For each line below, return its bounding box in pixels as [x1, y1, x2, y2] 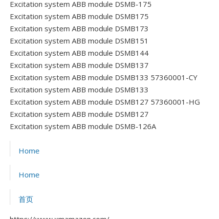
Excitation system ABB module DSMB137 [10, 60, 149, 70]
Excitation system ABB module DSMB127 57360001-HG [10, 96, 200, 107]
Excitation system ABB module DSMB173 [10, 23, 149, 33]
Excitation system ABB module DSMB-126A [10, 121, 156, 131]
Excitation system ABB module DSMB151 [10, 35, 149, 45]
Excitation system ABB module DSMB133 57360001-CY [10, 72, 197, 82]
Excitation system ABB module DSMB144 [10, 47, 149, 58]
